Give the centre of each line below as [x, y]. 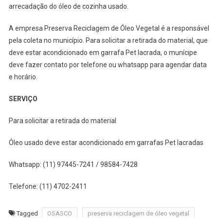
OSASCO [59, 213]
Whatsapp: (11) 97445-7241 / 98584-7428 [73, 164]
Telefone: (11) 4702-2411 [48, 186]
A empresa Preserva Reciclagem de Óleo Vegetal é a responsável [109, 28]
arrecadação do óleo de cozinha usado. [68, 6]
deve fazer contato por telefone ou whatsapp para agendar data [108, 64]
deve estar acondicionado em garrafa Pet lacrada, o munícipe [103, 52]
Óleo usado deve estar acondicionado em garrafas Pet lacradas [106, 142]
